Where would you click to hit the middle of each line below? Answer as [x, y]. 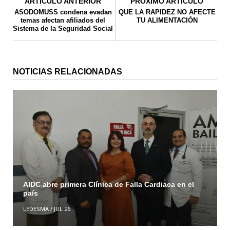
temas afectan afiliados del [63, 20]
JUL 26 [62, 208]
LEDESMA [36, 208]
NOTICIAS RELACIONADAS [68, 71]
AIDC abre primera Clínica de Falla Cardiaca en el [108, 184]
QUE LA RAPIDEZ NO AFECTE [167, 12]
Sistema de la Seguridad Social [63, 28]
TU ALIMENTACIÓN [167, 20]
